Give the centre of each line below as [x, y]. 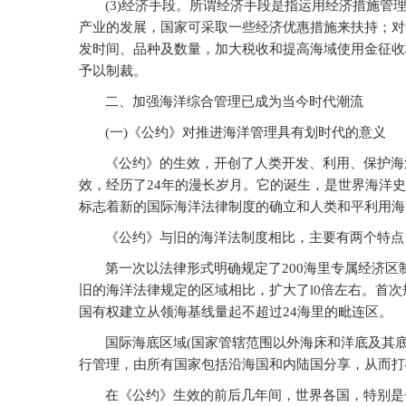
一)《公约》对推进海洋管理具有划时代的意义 [248, 132]
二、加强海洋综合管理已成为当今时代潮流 [234, 101]
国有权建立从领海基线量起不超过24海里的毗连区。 [236, 312]
